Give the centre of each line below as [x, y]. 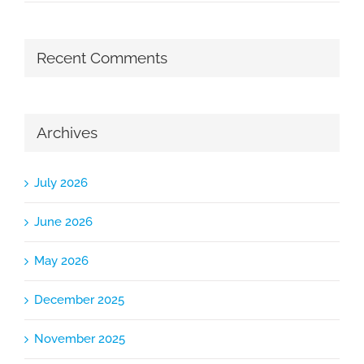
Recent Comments [102, 58]
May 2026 [61, 261]
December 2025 [79, 300]
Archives [67, 132]
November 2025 [80, 339]
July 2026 [61, 183]
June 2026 [63, 222]
